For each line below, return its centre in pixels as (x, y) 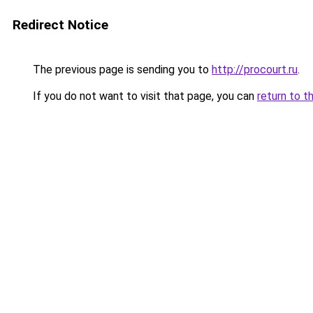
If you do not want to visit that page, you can (144, 96)
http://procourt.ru (255, 70)
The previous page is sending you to (121, 70)
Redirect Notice (60, 25)
